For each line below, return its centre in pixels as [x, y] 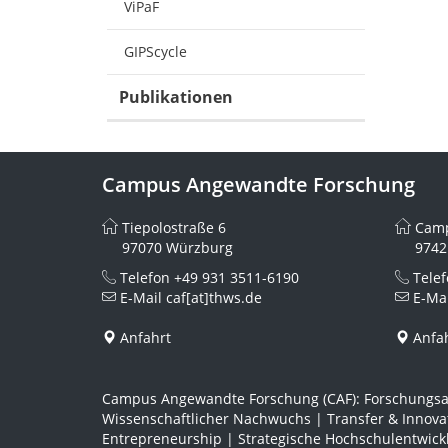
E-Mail [141, 297]
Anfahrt [145, 337]
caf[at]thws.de [214, 297]
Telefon [145, 277]
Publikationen [176, 97]
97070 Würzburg [177, 247]
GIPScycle [155, 51]
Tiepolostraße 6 [174, 227]
